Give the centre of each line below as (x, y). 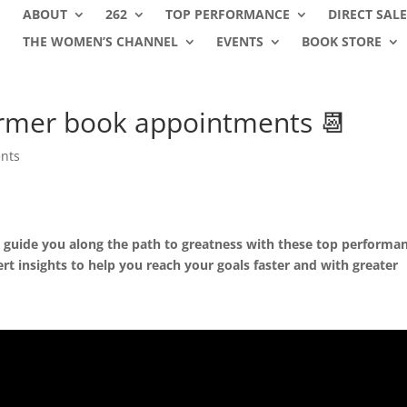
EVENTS (239, 41)
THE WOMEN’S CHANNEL (100, 41)
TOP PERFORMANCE (227, 14)
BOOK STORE (341, 41)
